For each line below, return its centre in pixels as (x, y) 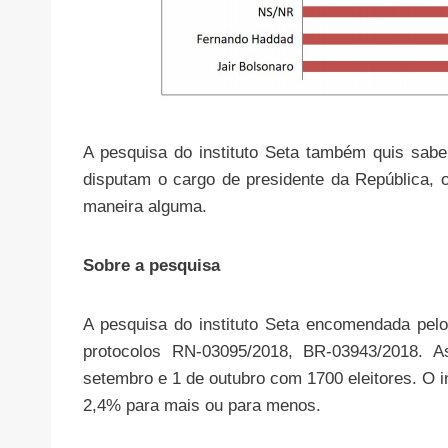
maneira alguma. (145, 207)
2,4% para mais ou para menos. (202, 406)
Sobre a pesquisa (151, 266)
